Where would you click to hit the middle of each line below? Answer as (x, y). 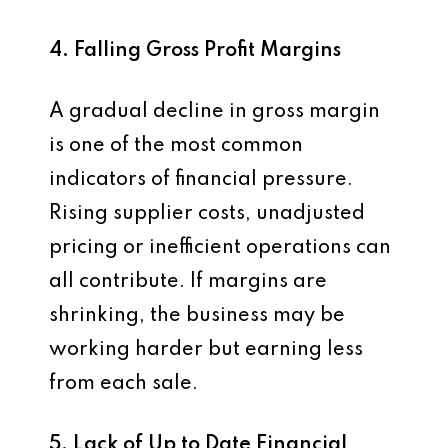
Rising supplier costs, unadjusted (207, 214)
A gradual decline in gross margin (214, 112)
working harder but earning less (206, 350)
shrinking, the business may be (197, 316)
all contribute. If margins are (188, 282)
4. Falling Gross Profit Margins (195, 51)
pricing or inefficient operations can (220, 248)
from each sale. (123, 384)
